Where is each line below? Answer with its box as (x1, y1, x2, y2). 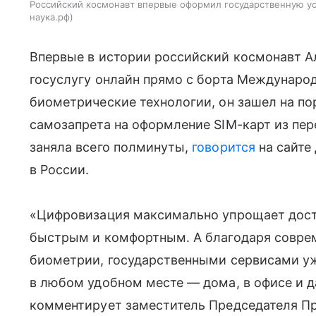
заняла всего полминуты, (30, 140, 193, 155)
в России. (30, 162, 90, 178)
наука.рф (30, 11, 70, 23)
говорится (192, 140, 255, 155)
